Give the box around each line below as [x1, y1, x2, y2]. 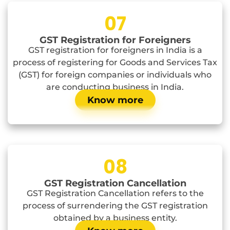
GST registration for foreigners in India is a [28, 45, 202, 55]
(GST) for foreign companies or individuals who [18, 70, 212, 80]
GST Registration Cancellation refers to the [26, 188, 204, 199]
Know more [87, 94, 143, 106]
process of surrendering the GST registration [22, 201, 208, 211]
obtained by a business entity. [53, 213, 177, 223]
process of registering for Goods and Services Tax [13, 57, 217, 68]
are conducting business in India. [46, 82, 184, 92]
